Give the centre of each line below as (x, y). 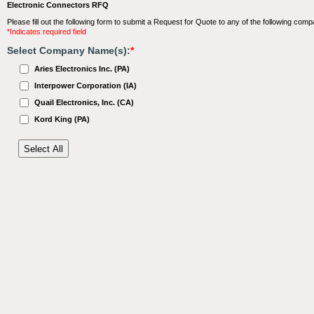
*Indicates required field (47, 32)
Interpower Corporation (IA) (86, 86)
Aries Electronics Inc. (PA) (82, 69)
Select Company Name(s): (69, 50)
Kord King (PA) (62, 119)
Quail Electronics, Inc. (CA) (84, 102)
